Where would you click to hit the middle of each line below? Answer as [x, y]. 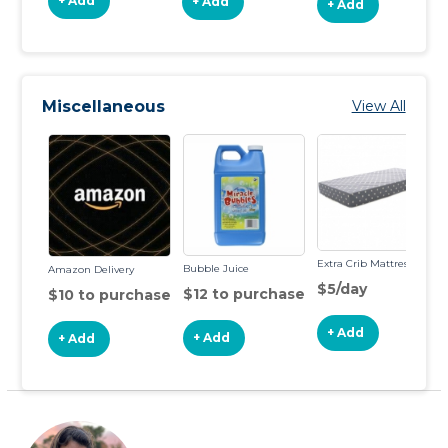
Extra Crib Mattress [365, 263]
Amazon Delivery [91, 269]
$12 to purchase [244, 294]
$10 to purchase [110, 295]
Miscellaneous [104, 106]
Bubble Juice [216, 268]
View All [378, 106]
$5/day [342, 289]
